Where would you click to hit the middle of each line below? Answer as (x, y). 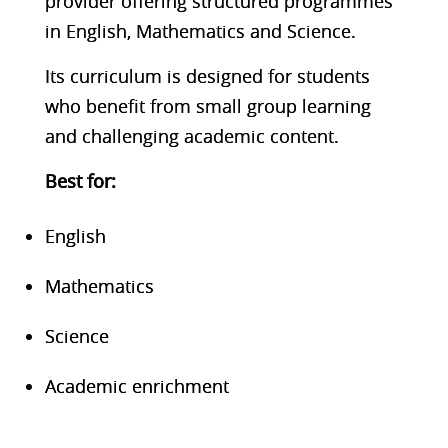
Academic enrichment (136, 385)
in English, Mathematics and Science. (200, 30)
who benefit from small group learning (207, 105)
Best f (68, 180)
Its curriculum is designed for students (207, 75)
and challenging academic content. (191, 135)
